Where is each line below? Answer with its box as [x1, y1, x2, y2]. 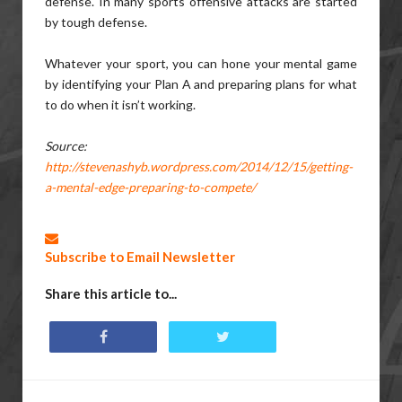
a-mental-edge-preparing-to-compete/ [45, 179, 256, 195]
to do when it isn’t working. [45, 97, 196, 112]
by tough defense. [45, 14, 147, 30]
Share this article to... [45, 285, 177, 301]
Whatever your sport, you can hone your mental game [45, 56, 357, 71]
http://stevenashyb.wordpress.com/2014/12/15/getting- [45, 159, 353, 174]
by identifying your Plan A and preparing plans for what [45, 76, 357, 92]
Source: [45, 138, 87, 153]
